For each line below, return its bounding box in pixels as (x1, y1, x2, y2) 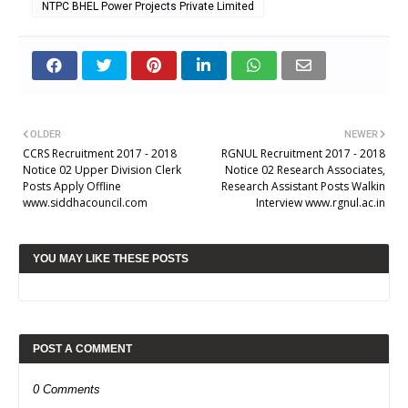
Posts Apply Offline (23, 178, 121, 194)
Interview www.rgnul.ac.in (256, 194, 385, 210)
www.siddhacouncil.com (23, 194, 148, 210)
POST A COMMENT (33, 342, 132, 355)
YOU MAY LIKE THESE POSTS (33, 251, 189, 265)
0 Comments (33, 382, 100, 396)
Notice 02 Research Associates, (225, 161, 385, 178)
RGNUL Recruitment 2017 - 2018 (221, 145, 385, 161)
